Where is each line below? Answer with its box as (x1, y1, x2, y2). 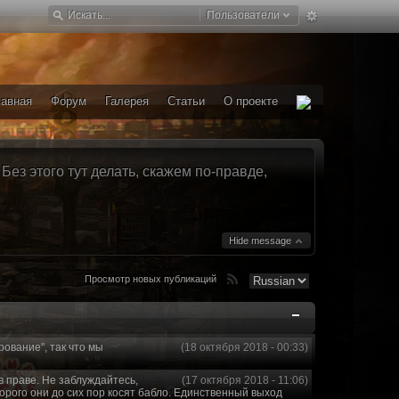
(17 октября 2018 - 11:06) (182, 374, 308, 387)
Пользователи (207, 9, 280, 21)
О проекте (224, 94, 278, 108)
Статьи (167, 94, 205, 108)
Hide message (229, 235, 294, 246)
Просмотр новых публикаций (85, 273, 216, 284)
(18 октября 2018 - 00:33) (181, 341, 308, 354)
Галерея (105, 94, 149, 108)
